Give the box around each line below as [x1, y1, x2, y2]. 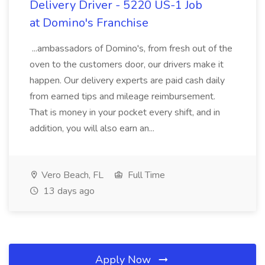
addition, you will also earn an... [30, 122, 157, 135]
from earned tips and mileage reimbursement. [30, 90, 215, 103]
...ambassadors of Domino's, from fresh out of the [30, 42, 232, 55]
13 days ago [41, 185, 95, 198]
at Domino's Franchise [30, 15, 148, 31]
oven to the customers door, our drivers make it [30, 58, 224, 71]
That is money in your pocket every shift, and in [30, 106, 220, 119]
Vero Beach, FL [39, 169, 104, 182]
